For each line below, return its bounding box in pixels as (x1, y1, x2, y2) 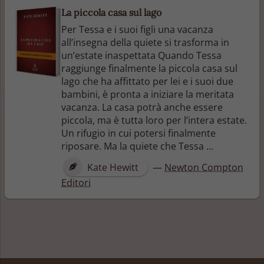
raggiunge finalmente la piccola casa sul (61, 61, 237, 75)
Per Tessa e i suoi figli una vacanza (61, 22, 213, 36)
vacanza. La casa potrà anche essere (61, 100, 223, 114)
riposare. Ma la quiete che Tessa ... (61, 139, 213, 153)
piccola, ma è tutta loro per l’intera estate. (61, 113, 247, 127)
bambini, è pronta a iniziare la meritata (61, 87, 234, 101)
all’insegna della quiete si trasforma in (61, 35, 229, 49)
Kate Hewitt (85, 160, 138, 174)
